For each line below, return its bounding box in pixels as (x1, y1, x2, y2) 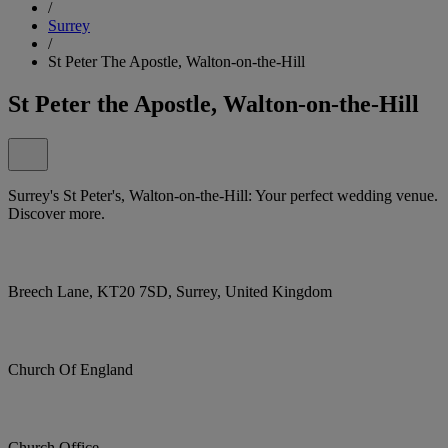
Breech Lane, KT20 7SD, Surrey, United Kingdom (8, 282, 332, 300)
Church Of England (8, 360, 133, 378)
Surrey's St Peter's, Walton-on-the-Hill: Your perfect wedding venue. (8, 186, 438, 204)
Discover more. (8, 204, 105, 222)
